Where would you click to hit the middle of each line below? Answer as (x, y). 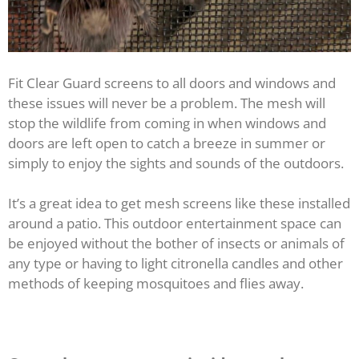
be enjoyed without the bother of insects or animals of (176, 244)
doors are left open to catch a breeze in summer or (167, 143)
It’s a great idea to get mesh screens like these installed (179, 204)
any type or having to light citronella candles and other (175, 264)
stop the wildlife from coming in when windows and (167, 123)
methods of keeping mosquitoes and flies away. (156, 284)
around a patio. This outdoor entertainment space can (175, 224)
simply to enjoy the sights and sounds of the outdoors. (176, 163)
